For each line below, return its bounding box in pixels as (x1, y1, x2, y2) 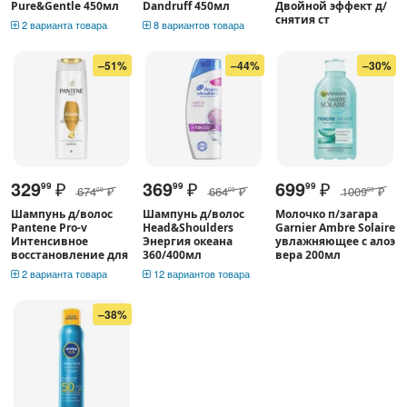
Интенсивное (11, 233, 88, 249)
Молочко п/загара (274, 205, 378, 222)
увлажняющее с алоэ (274, 233, 395, 249)
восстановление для (11, 246, 128, 263)
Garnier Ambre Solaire (274, 219, 395, 235)
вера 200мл (274, 246, 341, 263)
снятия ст (274, 11, 330, 27)
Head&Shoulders (143, 219, 234, 235)
